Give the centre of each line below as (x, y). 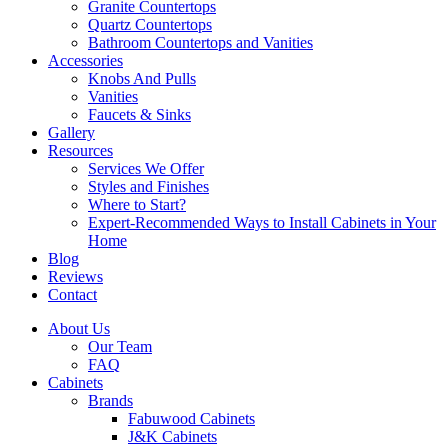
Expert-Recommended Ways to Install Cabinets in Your (262, 222)
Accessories (85, 60)
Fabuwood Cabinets (191, 418)
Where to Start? (137, 204)
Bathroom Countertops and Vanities (200, 42)
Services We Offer (146, 168)
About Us (79, 328)
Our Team (120, 346)
